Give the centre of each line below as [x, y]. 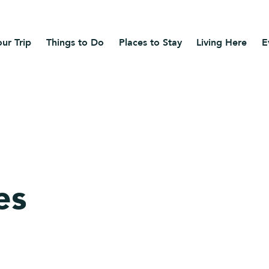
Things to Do [75, 43]
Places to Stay [150, 43]
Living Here [222, 43]
